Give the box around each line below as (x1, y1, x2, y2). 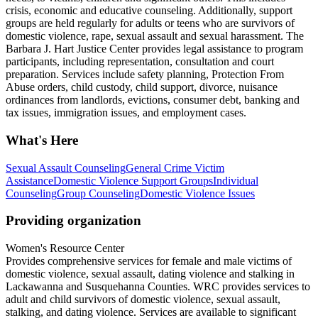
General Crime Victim (126, 161, 224, 174)
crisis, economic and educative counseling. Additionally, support (6, 4, 292, 17)
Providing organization (6, 213, 141, 229)
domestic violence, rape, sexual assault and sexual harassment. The (6, 30, 304, 43)
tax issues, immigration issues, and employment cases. (6, 106, 246, 119)
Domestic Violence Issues (140, 187, 255, 199)
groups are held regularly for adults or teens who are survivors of (6, 17, 295, 30)
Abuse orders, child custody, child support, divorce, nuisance (6, 81, 278, 94)
